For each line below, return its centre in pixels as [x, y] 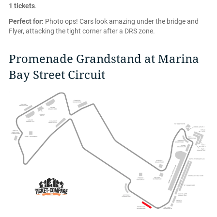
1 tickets [22, 6]
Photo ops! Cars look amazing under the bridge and [121, 22]
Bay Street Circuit [57, 75]
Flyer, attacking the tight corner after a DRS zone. [82, 31]
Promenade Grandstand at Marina [104, 59]
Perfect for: [26, 22]
